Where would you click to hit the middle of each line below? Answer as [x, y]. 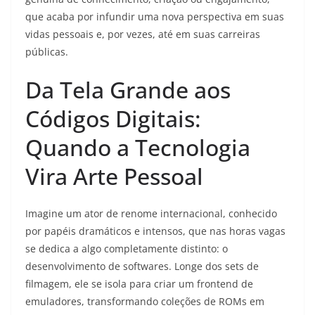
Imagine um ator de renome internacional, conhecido [151, 214]
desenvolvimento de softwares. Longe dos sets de [142, 266]
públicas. [47, 52]
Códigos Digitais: [113, 119]
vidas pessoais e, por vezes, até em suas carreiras [143, 34]
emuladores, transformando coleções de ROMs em [145, 302]
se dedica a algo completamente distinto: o [127, 249]
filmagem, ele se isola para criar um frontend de [139, 284]
